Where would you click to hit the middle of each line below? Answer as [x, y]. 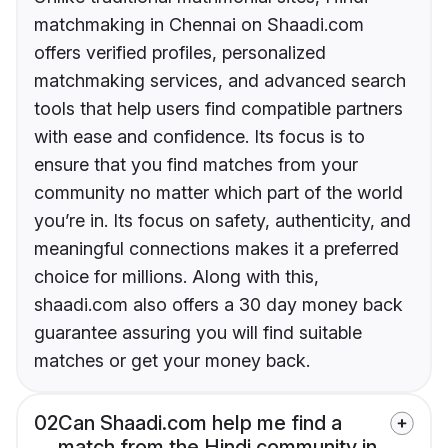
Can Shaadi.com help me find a [200, 423]
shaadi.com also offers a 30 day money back [218, 305]
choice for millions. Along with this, [176, 277]
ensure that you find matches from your [196, 165]
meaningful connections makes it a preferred [216, 249]
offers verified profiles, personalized [180, 53]
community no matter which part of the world [218, 193]
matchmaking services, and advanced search [220, 81]
